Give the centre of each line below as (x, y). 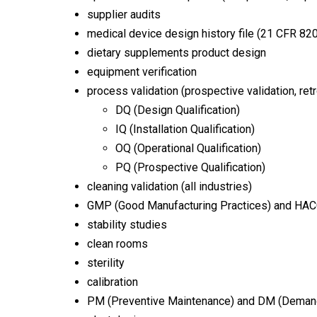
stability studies (127, 224)
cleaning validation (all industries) (169, 186)
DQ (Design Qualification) (178, 110)
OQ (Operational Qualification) (188, 148)
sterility (106, 263)
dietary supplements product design (177, 52)
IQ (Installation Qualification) (185, 129)
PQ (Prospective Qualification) (190, 167)
